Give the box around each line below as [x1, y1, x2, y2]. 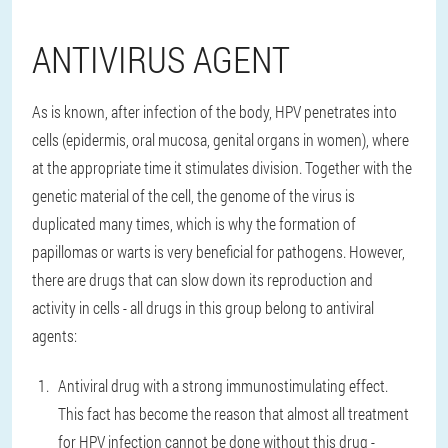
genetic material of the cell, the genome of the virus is [32, 185, 355, 207]
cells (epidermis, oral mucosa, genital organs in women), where [32, 129, 409, 151]
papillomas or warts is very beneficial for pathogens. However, [32, 241, 405, 263]
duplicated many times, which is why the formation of [32, 213, 356, 235]
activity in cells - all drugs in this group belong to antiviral [32, 297, 374, 319]
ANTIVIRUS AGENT [32, 35, 290, 84]
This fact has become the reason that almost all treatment [58, 403, 409, 425]
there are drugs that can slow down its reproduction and [32, 269, 373, 291]
